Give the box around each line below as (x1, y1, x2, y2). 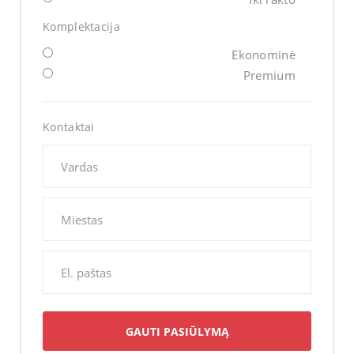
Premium (243, 67, 296, 84)
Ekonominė (232, 47, 296, 63)
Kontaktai (43, 119, 95, 135)
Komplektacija (43, 19, 120, 35)
